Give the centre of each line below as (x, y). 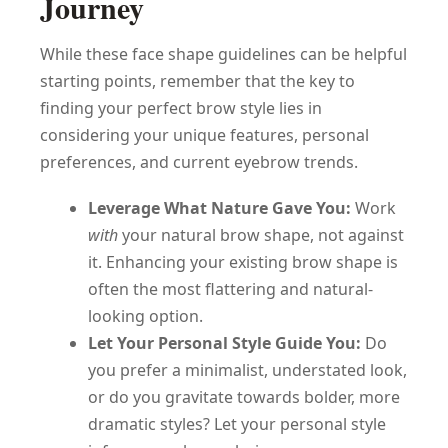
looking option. (145, 315)
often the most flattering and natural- (230, 288)
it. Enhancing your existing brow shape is (243, 261)
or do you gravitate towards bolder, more (244, 396)
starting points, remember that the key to (197, 80)
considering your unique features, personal (204, 134)
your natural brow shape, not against (261, 234)
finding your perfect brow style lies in (181, 107)
